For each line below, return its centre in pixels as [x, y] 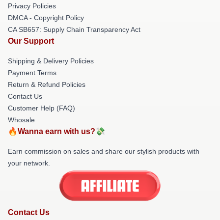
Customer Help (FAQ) [41, 108]
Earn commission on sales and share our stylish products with [104, 151]
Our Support [31, 41]
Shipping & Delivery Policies [51, 61]
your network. [29, 163]
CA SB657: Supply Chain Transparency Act [74, 29]
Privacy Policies [32, 6]
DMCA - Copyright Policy [46, 17]
